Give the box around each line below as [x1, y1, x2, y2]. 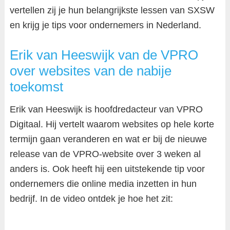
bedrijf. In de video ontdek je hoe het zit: [9, 194, 173, 204]
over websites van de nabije [9, 63, 171, 79]
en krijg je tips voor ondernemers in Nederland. [9, 20, 201, 30]
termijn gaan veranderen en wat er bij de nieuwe [9, 134, 207, 144]
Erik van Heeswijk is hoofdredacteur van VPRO [9, 104, 203, 114]
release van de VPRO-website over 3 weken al [9, 149, 201, 159]
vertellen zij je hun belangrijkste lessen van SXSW [9, 5, 215, 15]
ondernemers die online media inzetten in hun [9, 179, 197, 189]
